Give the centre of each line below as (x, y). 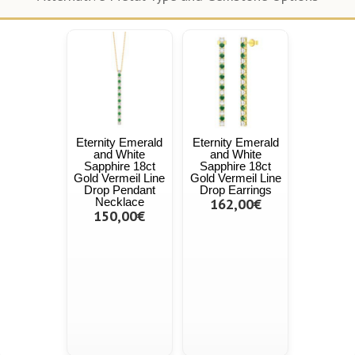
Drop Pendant (119, 190)
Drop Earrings (235, 190)
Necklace (119, 202)
